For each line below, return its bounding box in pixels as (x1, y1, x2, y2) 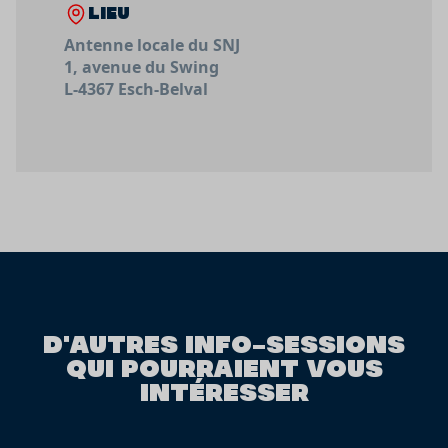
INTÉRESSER (139, 375, 309, 407)
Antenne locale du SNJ (64, 33, 240, 56)
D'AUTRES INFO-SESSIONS (43, 327, 405, 359)
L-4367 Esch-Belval (64, 77, 208, 100)
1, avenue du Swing (64, 55, 219, 78)
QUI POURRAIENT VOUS (65, 351, 383, 383)
